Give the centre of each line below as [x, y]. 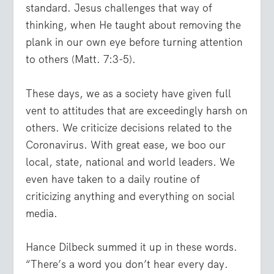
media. [42, 213]
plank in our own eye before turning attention [135, 43]
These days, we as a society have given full [129, 93]
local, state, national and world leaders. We [131, 162]
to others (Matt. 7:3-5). [81, 60]
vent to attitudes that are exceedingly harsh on [137, 110]
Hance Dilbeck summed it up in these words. [132, 247]
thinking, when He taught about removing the [134, 25]
